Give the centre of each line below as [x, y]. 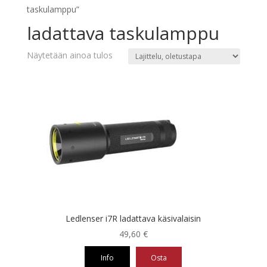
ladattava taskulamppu [123, 33]
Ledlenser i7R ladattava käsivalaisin [133, 218]
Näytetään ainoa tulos [69, 55]
